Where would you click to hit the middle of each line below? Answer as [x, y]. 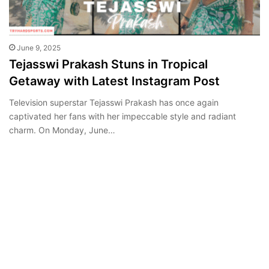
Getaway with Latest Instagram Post [114, 81]
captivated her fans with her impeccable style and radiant [122, 116]
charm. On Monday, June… [62, 130]
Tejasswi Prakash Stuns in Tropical [108, 64]
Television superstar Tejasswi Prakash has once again [114, 102]
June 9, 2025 [39, 47]
